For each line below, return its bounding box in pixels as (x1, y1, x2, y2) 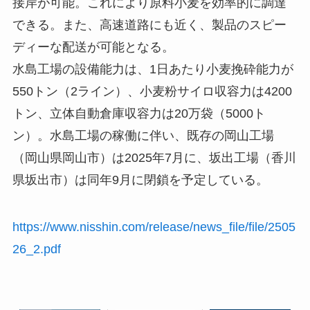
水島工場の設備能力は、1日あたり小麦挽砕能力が (12, 62, 293, 76)
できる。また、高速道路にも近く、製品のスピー (12, 17, 286, 32)
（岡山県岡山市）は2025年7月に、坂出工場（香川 (12, 150, 296, 165)
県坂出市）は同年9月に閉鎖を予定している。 (12, 172, 268, 187)
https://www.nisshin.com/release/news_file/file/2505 (12, 219, 295, 234)
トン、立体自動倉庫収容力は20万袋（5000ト (12, 106, 266, 120)
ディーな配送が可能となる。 (12, 39, 174, 54)
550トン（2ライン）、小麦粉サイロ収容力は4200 (12, 84, 292, 98)
